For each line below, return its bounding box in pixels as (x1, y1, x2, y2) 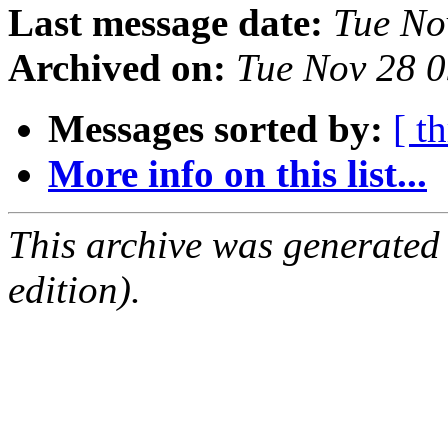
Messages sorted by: (48, 107, 383, 151)
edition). (8, 268, 141, 312)
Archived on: (8, 46, 226, 90)
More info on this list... (48, 152, 427, 196)
